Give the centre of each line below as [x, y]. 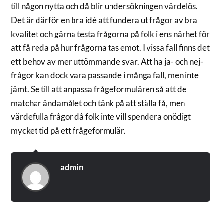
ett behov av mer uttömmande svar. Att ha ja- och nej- [107, 61]
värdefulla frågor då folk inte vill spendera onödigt [101, 116]
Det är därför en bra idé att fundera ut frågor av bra [104, 20]
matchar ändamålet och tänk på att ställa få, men [98, 103]
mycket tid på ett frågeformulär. [69, 130]
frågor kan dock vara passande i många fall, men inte [105, 75]
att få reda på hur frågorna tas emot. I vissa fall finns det [110, 47]
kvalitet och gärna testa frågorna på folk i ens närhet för [110, 34]
